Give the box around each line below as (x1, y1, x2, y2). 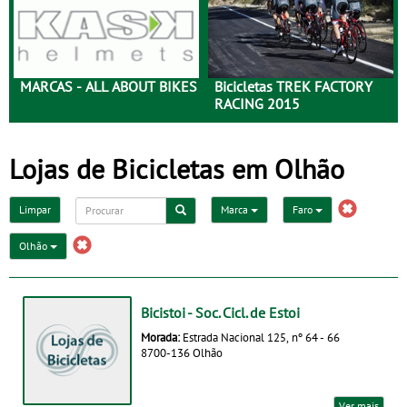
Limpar (19, 203, 51, 217)
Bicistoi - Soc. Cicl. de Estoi (141, 303, 300, 322)
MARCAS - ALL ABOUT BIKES (20, 77, 197, 96)
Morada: (141, 329, 183, 344)
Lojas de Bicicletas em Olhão (9, 151, 344, 186)
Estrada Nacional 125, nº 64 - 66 (183, 329, 340, 344)
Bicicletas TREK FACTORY (214, 77, 372, 96)
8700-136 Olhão (141, 344, 223, 360)
